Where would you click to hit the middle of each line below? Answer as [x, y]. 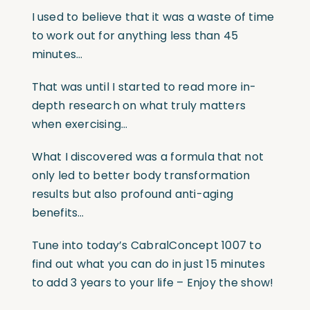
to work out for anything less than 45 [135, 36]
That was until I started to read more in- [144, 87]
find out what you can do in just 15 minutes [148, 264]
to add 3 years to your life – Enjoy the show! [153, 283]
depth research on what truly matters [139, 106]
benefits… [58, 213]
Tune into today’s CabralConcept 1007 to [146, 246]
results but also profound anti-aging [133, 194]
